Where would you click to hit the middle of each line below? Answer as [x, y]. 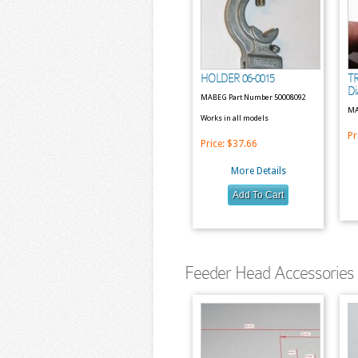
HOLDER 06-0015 [237, 78]
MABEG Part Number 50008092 [253, 97]
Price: [214, 144]
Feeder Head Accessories [269, 273]
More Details [258, 171]
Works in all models [235, 118]
